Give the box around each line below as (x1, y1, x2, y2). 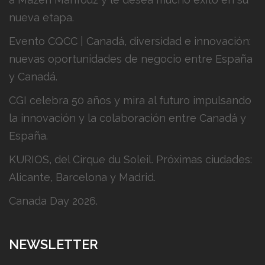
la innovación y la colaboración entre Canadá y (9, 111, 246, 124)
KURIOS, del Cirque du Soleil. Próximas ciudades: (9, 153, 252, 166)
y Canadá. (9, 70, 57, 83)
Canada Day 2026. (9, 194, 98, 207)
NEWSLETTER (9, 236, 98, 252)
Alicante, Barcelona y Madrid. (9, 170, 156, 183)
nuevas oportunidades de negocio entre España (9, 52, 253, 65)
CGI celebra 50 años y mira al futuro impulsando (9, 93, 251, 106)
